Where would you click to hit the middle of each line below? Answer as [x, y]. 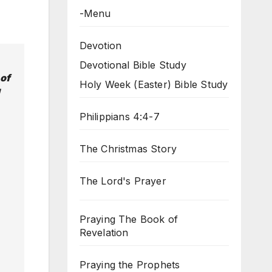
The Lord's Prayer [123, 181]
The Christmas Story [128, 149]
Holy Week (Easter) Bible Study [154, 85]
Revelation [104, 233]
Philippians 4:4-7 [119, 117]
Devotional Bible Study [133, 65]
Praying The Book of [129, 219]
